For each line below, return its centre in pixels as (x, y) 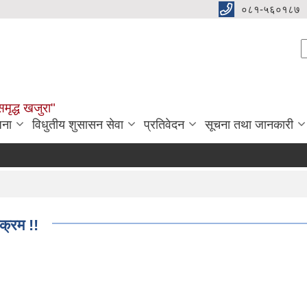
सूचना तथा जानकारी (249, 125)
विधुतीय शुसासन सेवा (78, 125)
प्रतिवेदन (164, 125)
